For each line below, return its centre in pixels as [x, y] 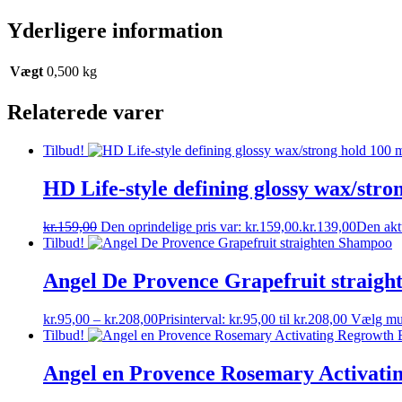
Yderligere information [115, 31]
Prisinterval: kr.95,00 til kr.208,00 [253, 319]
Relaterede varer [86, 113]
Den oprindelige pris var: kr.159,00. [201, 226]
